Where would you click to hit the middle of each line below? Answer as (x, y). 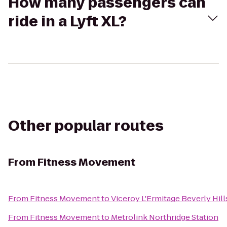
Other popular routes (86, 126)
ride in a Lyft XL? (67, 22)
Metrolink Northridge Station (165, 217)
